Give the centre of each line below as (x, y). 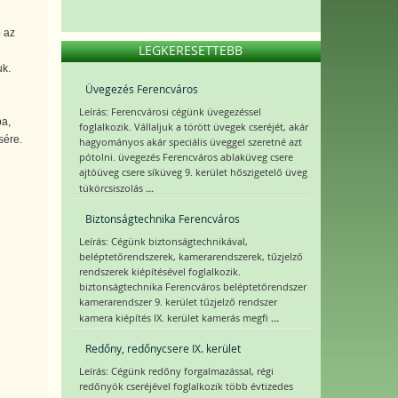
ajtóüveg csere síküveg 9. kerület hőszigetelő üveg (193, 172)
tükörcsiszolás (112, 188)
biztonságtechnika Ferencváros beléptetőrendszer (192, 287)
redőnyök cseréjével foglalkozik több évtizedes (186, 386)
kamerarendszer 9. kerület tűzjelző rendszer (178, 302)
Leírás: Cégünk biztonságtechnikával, (163, 242)
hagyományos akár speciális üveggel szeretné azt (190, 142)
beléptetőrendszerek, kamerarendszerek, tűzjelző (191, 257)
